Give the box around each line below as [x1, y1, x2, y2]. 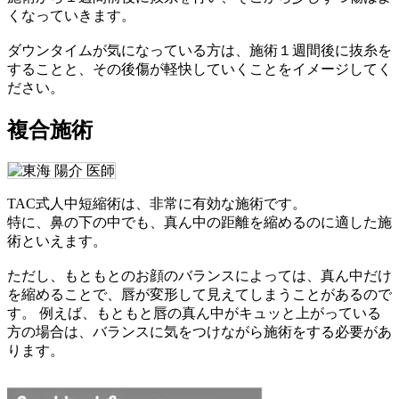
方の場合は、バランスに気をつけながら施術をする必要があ [7, 323, 392, 339]
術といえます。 [7, 232, 107, 248]
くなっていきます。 [7, 7, 135, 23]
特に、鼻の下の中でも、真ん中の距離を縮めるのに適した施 [7, 214, 392, 230]
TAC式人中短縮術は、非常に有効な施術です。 [7, 195, 306, 211]
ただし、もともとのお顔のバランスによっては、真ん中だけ [7, 267, 392, 283]
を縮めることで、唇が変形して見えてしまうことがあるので [7, 286, 392, 302]
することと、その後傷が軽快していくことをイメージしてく [7, 61, 392, 77]
